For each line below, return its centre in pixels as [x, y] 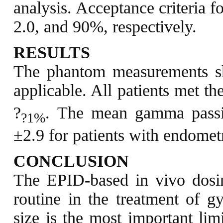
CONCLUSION [71, 161]
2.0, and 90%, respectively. [105, 27]
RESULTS [52, 53]
